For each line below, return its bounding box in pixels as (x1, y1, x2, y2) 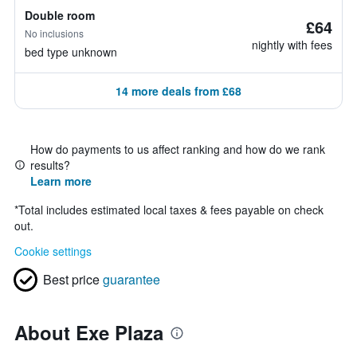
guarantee (103, 270, 160, 288)
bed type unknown (25, 44, 117, 60)
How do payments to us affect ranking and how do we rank (30, 141, 325, 157)
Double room (25, 7, 95, 23)
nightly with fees (252, 37, 332, 53)
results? (30, 157, 70, 173)
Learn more (30, 173, 92, 189)
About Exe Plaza (14, 319, 163, 346)
